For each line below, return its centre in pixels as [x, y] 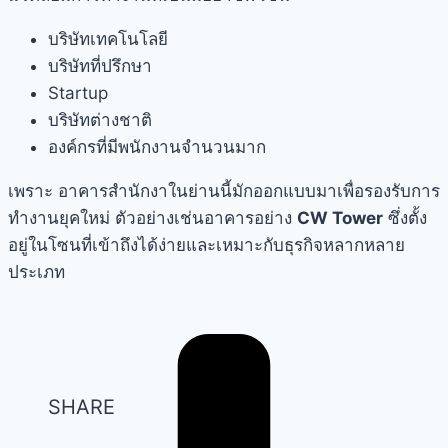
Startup [78, 93]
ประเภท [36, 272]
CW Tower [340, 218]
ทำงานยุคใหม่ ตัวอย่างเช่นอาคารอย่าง [152, 218]
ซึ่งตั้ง [405, 218]
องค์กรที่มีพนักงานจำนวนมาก [157, 147]
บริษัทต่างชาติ [100, 120]
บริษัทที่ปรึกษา [100, 66]
